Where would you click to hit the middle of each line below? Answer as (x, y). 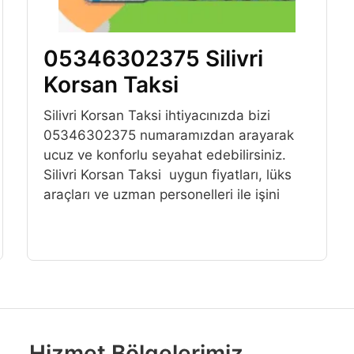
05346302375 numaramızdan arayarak (168, 136)
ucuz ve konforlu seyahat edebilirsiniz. (164, 155)
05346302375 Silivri (153, 59)
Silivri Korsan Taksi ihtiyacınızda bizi (156, 116)
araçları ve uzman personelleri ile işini (161, 195)
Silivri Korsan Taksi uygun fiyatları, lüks (167, 175)
